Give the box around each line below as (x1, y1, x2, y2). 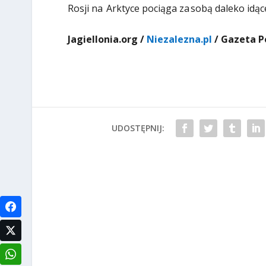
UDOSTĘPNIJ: (111, 122, 164, 134)
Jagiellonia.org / (67, 33, 147, 46)
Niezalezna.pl (146, 33, 212, 46)
